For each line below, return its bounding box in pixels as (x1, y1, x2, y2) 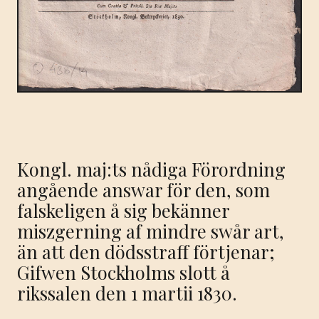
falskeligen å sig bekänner (17, 197, 229, 222)
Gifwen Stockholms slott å (17, 259, 230, 284)
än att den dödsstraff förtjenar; (17, 239, 275, 263)
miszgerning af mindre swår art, (17, 218, 284, 243)
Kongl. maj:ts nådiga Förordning (17, 156, 286, 181)
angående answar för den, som (17, 177, 270, 202)
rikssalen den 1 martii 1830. (17, 280, 237, 305)
